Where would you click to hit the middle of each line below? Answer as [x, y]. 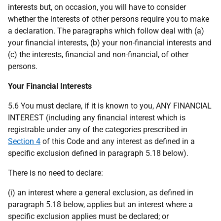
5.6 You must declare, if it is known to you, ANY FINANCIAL [110, 106]
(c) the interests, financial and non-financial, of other [98, 55]
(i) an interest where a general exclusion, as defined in [101, 193]
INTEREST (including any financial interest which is [97, 118]
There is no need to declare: [55, 173]
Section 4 [24, 141]
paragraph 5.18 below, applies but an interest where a [100, 204]
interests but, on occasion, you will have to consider [97, 7]
